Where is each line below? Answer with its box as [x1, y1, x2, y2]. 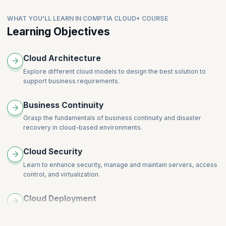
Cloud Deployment [23, 193, 96, 203]
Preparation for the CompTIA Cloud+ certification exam [26, 13, 192, 21]
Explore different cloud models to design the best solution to [23, 67, 206, 75]
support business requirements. [23, 77, 120, 85]
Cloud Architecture [23, 53, 101, 63]
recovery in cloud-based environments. [23, 124, 142, 132]
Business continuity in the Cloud [26, 1, 121, 9]
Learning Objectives [7, 25, 110, 38]
